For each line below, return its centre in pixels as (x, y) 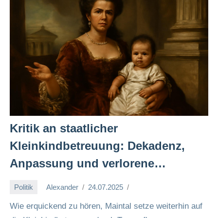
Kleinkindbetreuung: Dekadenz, (97, 146)
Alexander (62, 187)
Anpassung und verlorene (82, 163)
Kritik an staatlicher (64, 128)
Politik (24, 187)
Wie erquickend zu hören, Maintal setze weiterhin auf (106, 206)
